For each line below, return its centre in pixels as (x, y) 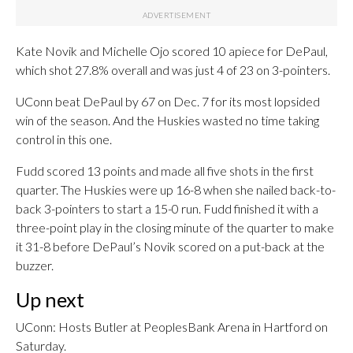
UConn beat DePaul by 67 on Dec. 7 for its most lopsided (168, 101)
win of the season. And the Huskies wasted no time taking (167, 120)
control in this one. (64, 139)
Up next (50, 299)
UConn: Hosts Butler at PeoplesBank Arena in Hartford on (172, 327)
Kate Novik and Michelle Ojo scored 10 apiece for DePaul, (172, 51)
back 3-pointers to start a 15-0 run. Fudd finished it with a (167, 208)
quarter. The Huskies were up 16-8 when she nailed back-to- (176, 190)
